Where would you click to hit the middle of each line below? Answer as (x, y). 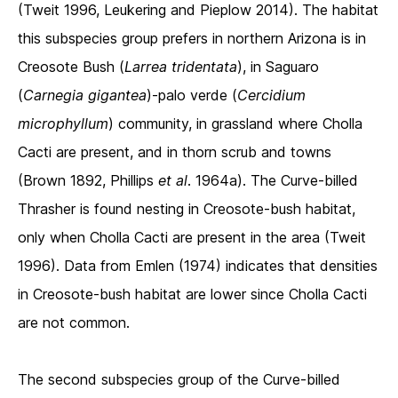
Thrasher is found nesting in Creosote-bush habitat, (187, 209)
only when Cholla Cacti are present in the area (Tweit (192, 238)
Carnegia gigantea (85, 96)
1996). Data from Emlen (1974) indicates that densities (198, 266)
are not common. (74, 323)
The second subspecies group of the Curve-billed (179, 380)
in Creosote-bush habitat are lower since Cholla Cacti (192, 295)
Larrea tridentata (181, 67)
